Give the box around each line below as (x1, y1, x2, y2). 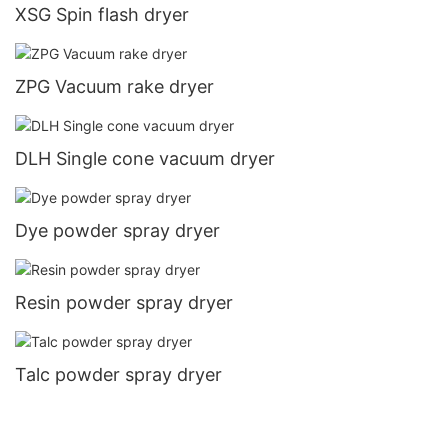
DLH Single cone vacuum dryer (15, 147, 275, 169)
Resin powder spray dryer (15, 292, 233, 314)
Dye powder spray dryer (15, 219, 220, 241)
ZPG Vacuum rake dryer (15, 75, 214, 97)
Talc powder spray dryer (15, 364, 222, 386)
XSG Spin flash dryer (15, 3, 189, 25)
